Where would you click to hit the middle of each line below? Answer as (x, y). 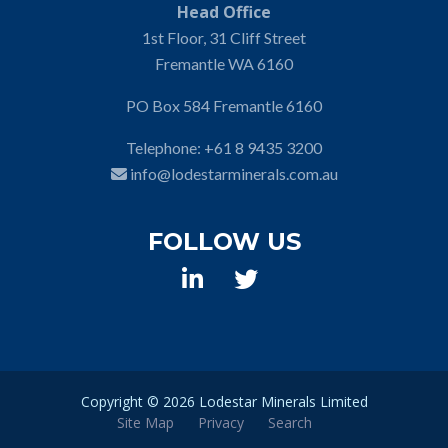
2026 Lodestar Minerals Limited (265, 401)
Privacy (220, 422)
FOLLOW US (224, 241)
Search (289, 422)
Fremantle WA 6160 (224, 63)
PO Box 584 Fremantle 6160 (224, 105)
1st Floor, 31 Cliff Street (224, 37)
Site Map (145, 422)
